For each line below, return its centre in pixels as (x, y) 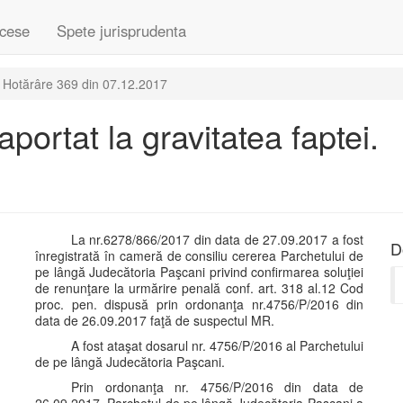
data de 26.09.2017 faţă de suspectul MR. (155, 320)
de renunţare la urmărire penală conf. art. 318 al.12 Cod (199, 288)
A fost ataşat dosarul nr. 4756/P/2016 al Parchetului (217, 345)
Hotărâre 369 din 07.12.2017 (85, 84)
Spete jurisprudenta (121, 31)
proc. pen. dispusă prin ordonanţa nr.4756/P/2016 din (199, 304)
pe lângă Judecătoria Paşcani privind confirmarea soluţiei (199, 272)
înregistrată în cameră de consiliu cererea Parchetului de (199, 255)
